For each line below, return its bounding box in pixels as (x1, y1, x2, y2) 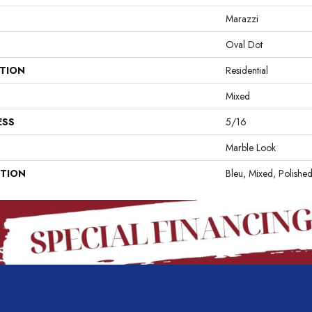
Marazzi (226, 11, 258, 26)
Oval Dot (226, 37, 263, 52)
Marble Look (226, 140, 276, 155)
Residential (226, 63, 268, 77)
